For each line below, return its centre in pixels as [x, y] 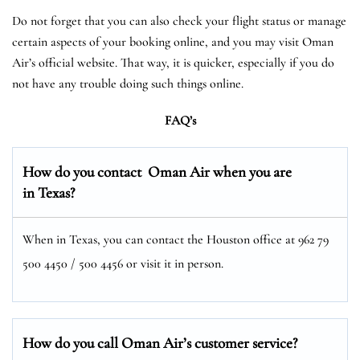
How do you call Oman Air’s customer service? [160, 342]
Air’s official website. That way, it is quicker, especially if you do [173, 62]
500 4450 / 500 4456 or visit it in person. [123, 263]
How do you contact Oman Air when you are [157, 171]
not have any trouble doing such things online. [128, 83]
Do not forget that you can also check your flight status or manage [179, 20]
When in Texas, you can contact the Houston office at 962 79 [176, 239]
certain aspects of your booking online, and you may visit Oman [173, 41]
